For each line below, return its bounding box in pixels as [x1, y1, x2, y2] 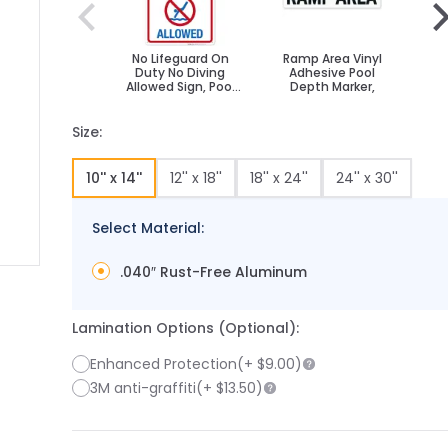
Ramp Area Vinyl [282, 50, 382, 67]
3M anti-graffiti [90, 378, 196, 398]
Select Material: [92, 218, 204, 238]
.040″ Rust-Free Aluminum [120, 262, 307, 282]
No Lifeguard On [131, 50, 229, 67]
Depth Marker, [289, 78, 375, 95]
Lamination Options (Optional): [72, 318, 299, 338]
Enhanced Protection [90, 354, 237, 374]
